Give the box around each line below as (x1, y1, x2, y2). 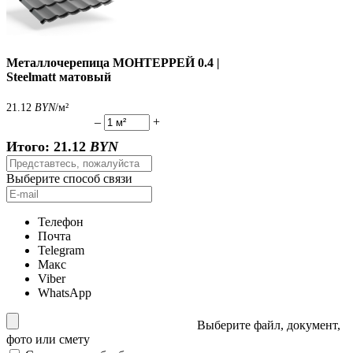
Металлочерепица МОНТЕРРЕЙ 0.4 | (6, 56, 220, 70)
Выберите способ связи (6, 171, 132, 185)
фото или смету (6, 332, 90, 346)
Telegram (38, 243, 84, 257)
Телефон (38, 214, 84, 229)
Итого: (6, 138, 54, 154)
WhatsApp (38, 285, 91, 299)
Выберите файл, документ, (197, 318, 340, 332)
